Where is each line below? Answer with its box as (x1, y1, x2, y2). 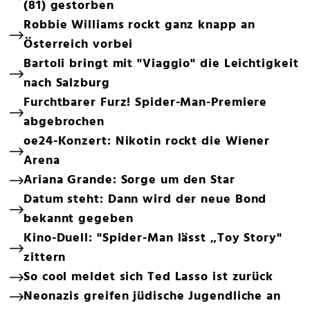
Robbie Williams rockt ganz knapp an (24, 15, 255, 36)
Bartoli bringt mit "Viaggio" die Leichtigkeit (24, 54, 299, 75)
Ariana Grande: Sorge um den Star (24, 170, 235, 191)
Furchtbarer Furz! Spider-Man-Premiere (24, 93, 268, 113)
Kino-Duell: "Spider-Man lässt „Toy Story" (24, 228, 282, 249)
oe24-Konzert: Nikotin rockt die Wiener (24, 131, 271, 152)
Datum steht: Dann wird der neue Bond (24, 190, 267, 210)
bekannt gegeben (24, 209, 134, 230)
